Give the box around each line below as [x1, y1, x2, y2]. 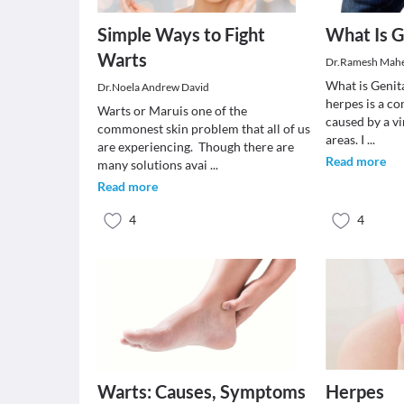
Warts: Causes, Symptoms [97, 381, 306, 402]
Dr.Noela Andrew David [97, 80, 209, 94]
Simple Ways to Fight [97, 23, 265, 45]
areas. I [326, 132, 368, 147]
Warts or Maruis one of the [97, 103, 247, 118]
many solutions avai [97, 157, 210, 172]
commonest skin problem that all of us [97, 121, 310, 136]
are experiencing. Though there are [97, 139, 294, 154]
